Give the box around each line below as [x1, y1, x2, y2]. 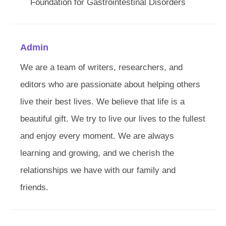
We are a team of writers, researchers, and [20, 63, 183, 72]
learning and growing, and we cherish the [20, 148, 174, 158]
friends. [20, 183, 48, 192]
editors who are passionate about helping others [20, 80, 200, 89]
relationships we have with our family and [20, 165, 176, 175]
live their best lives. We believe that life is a [20, 97, 185, 106]
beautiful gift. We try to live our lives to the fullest [20, 114, 205, 124]
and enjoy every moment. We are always [20, 131, 174, 141]
